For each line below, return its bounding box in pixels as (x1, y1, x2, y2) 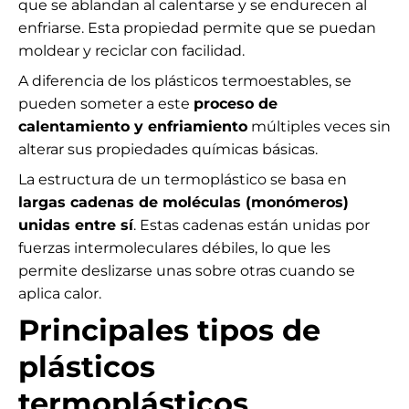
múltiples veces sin (247, 118, 391, 136)
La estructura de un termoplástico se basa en (18, 171, 347, 189)
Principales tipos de (18, 312, 320, 349)
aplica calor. (18, 285, 101, 303)
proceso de (194, 95, 278, 113)
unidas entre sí (18, 216, 133, 235)
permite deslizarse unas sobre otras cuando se (18, 262, 355, 280)
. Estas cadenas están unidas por (133, 216, 370, 235)
